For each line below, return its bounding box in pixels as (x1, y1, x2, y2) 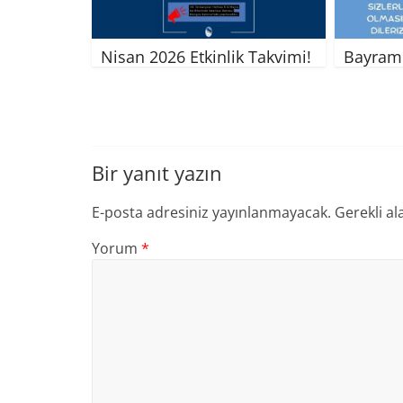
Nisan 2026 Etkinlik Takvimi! (101, 45, 311, 67)
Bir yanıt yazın (92, 158, 222, 186)
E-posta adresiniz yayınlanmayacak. (92, 201, 331, 222)
